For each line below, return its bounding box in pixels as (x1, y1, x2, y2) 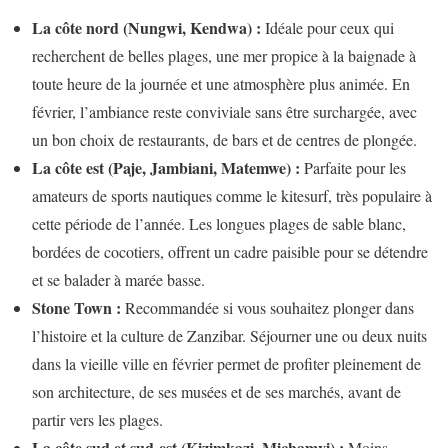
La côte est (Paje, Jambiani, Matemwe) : (32, 156, 300, 180)
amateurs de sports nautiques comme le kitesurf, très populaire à (32, 185, 432, 207)
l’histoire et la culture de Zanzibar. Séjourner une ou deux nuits (32, 325, 427, 347)
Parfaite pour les (300, 157, 406, 179)
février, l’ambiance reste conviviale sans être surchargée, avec (32, 101, 417, 123)
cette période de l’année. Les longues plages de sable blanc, (32, 213, 406, 235)
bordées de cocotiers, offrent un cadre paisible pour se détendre (32, 241, 428, 263)
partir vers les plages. (32, 409, 163, 431)
